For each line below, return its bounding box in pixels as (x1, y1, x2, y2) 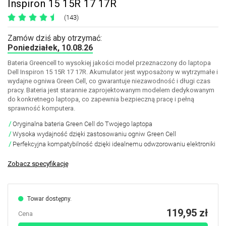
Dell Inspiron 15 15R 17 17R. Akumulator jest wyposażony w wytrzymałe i (8, 68, 218, 76)
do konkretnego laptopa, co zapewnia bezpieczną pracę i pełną (8, 95, 194, 103)
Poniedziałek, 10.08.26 (8, 43, 93, 52)
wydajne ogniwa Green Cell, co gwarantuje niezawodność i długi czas (8, 77, 210, 85)
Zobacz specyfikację (8, 160, 69, 167)
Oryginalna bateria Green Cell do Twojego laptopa (13, 120, 152, 128)
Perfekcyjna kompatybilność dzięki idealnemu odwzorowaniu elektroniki (13, 140, 215, 148)
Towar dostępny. (27, 195, 72, 202)
